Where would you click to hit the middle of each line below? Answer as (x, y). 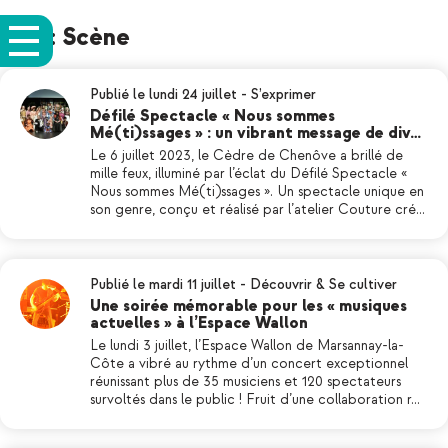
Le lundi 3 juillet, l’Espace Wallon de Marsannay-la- (247, 345)
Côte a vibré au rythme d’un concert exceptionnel (249, 363)
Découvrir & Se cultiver (323, 284)
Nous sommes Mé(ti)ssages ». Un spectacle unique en (257, 191)
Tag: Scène (70, 37)
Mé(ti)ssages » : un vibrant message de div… (255, 133)
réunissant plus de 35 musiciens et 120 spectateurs (245, 381)
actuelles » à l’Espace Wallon (199, 323)
